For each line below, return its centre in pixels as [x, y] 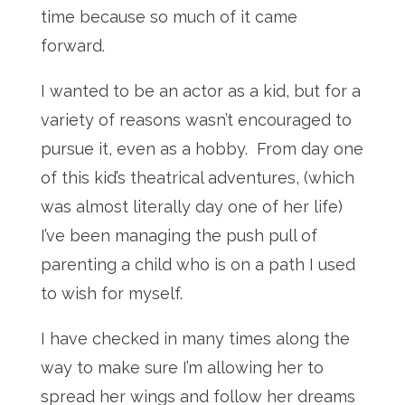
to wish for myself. [113, 293]
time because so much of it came [169, 17]
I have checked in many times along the [195, 339]
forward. [75, 46]
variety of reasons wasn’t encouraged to [196, 120]
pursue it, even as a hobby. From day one [202, 149]
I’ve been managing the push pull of [179, 235]
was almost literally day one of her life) [193, 207]
